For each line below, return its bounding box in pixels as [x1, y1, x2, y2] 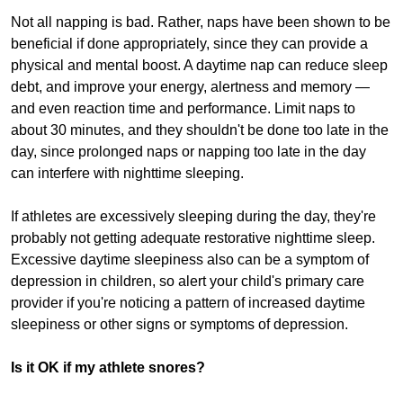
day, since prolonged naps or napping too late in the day [11, 144, 366, 160]
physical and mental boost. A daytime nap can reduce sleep [11, 58, 388, 74]
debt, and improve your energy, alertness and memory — [11, 79, 370, 95]
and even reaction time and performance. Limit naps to [11, 101, 355, 117]
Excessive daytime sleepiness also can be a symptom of [11, 252, 369, 268]
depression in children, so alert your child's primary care [11, 273, 364, 290]
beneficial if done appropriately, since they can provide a [11, 36, 368, 52]
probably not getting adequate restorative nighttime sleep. [11, 230, 375, 246]
